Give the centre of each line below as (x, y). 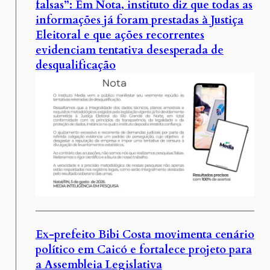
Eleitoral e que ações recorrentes (120, 36)
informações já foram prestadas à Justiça (139, 20)
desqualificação (75, 66)
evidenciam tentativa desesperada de (129, 51)
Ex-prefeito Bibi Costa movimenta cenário (145, 234)
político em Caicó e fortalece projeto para (143, 250)
